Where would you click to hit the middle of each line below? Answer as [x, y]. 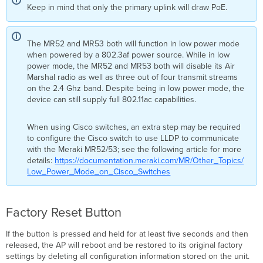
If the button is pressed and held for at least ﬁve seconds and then [127, 234]
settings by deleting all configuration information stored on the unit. [128, 256]
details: [41, 160]
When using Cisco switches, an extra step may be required [134, 127]
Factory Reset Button [64, 212]
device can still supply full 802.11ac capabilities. [113, 99]
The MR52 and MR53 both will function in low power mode [134, 43]
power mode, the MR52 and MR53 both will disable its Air [131, 66]
